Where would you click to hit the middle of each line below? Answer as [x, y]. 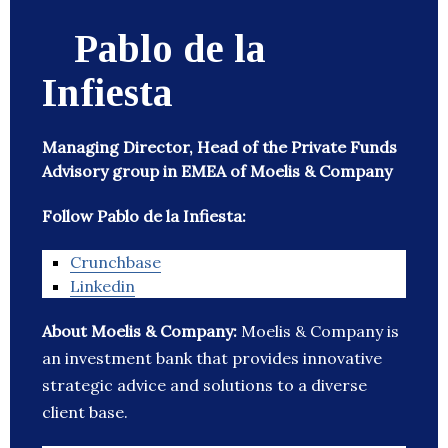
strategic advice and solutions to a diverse [204, 385]
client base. [85, 412]
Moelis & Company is [320, 331]
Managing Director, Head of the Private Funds [219, 147]
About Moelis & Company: [141, 331]
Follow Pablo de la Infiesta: [144, 216]
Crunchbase [115, 262]
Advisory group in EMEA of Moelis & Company [217, 171]
